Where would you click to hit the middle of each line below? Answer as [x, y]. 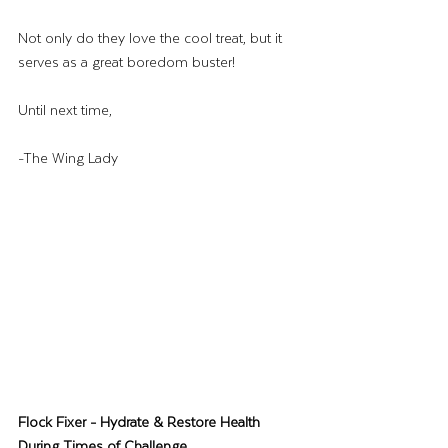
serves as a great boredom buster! [126, 61]
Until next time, [65, 109]
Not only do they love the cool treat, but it [152, 37]
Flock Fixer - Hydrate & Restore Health [141, 422]
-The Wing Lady [68, 157]
